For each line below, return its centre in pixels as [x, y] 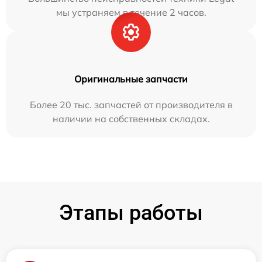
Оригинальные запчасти [131, 79]
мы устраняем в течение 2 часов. [131, 13]
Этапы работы [131, 213]
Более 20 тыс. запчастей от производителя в [131, 105]
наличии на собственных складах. [131, 119]
